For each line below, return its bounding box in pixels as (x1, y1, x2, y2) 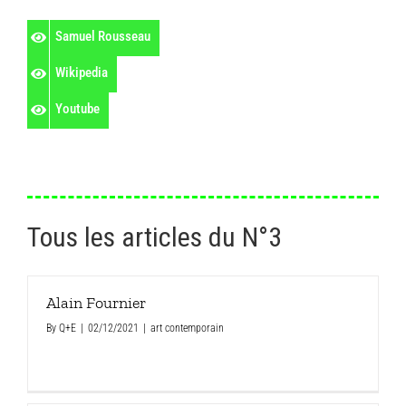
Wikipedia (55, 63, 108, 81)
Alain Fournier (45, 292, 146, 313)
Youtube (55, 100, 100, 117)
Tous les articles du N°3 (26, 220, 282, 253)
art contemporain (150, 321, 224, 334)
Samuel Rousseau (55, 27, 150, 44)
